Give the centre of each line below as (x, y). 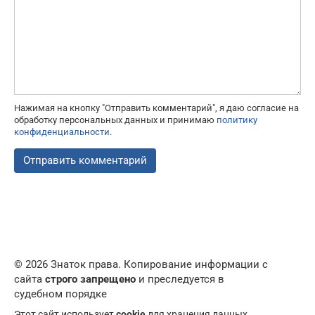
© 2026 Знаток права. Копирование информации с (141, 264)
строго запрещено (90, 279)
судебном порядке (60, 294)
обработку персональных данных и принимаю (115, 120)
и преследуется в (180, 279)
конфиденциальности (62, 131)
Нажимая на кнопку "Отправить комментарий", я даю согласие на (156, 108)
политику (237, 120)
